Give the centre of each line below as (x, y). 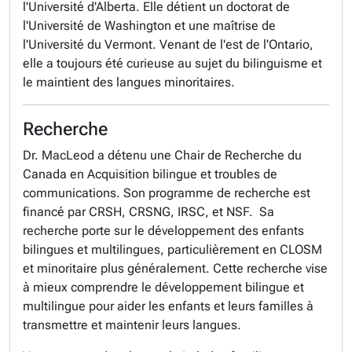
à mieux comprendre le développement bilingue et (163, 287)
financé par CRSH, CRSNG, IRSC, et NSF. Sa (148, 212)
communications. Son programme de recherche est (167, 193)
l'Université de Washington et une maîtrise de (149, 26)
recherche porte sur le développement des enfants (163, 231)
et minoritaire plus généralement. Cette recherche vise (175, 268)
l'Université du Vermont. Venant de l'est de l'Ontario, (168, 44)
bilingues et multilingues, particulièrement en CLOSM (172, 249)
